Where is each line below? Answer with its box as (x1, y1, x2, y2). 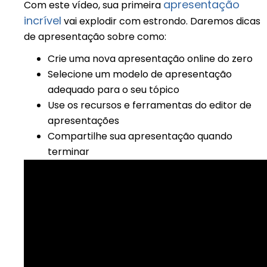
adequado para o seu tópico (48, 82, 179, 97)
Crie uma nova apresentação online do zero (48, 51, 253, 66)
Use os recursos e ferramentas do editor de (48, 98, 252, 112)
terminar (48, 144, 89, 159)
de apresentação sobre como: (24, 29, 166, 44)
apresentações (48, 113, 119, 128)
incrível (24, 13, 61, 28)
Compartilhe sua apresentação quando (48, 129, 232, 143)
